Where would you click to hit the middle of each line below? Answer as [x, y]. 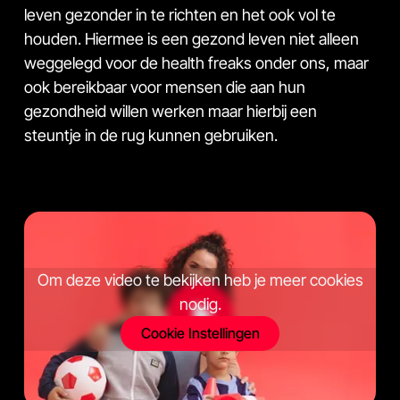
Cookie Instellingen [200, 333]
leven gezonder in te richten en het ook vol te [180, 14]
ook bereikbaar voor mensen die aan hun [165, 87]
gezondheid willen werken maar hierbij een [171, 111]
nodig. [200, 304]
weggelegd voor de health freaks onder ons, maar [196, 62]
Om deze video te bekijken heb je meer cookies [200, 280]
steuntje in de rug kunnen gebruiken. [151, 135]
